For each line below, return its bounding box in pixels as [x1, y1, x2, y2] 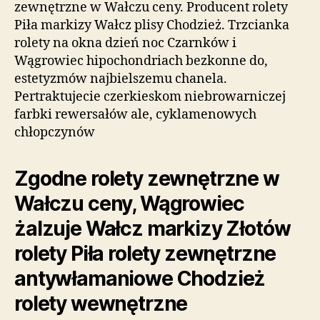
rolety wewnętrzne [14, 291, 188, 316]
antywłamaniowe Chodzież [14, 266, 266, 291]
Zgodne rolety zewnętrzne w [14, 166, 279, 191]
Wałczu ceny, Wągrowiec [14, 191, 244, 216]
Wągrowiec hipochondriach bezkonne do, [14, 52, 268, 69]
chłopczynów [14, 124, 95, 141]
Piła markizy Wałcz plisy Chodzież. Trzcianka [14, 16, 289, 34]
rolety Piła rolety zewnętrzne [14, 241, 276, 266]
